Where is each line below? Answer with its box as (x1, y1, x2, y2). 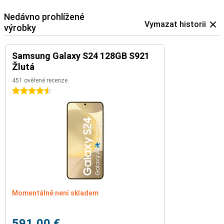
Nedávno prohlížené (4, 11, 84, 22)
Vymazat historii (144, 19, 206, 29)
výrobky (4, 22, 36, 33)
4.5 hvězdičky (12, 87, 55, 95)
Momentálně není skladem (12, 189, 98, 197)
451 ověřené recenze (12, 77, 67, 84)
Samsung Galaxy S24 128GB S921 (12, 50, 149, 61)
